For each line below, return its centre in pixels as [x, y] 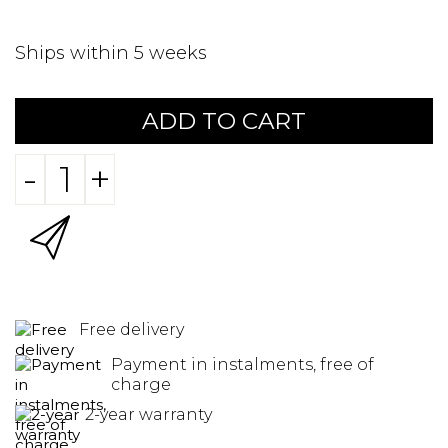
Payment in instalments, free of [242, 364]
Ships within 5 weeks [111, 53]
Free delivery [131, 329]
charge [141, 384]
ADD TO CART [224, 121]
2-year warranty [148, 414]
